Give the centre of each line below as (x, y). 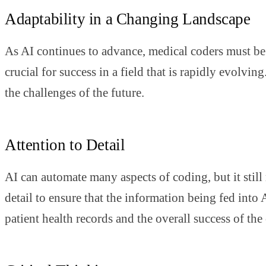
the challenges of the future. (75, 93)
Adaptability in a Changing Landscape (128, 19)
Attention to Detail (65, 145)
